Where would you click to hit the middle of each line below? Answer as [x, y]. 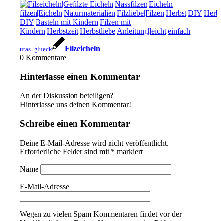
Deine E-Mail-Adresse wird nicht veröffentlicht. [94, 143]
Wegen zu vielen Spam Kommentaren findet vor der [101, 214]
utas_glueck [36, 49]
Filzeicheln [83, 49]
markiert [129, 151]
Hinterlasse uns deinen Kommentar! [76, 105]
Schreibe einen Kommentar [75, 124]
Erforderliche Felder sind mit [66, 151]
